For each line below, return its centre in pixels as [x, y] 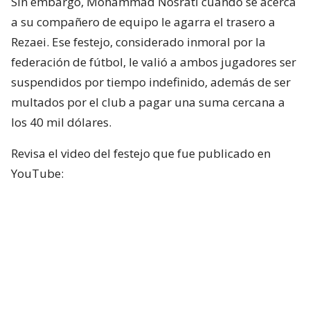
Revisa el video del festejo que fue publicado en [141, 153]
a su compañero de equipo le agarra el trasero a [143, 21]
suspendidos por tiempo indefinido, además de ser [151, 82]
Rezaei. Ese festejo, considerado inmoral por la [138, 42]
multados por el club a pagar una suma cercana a [148, 102]
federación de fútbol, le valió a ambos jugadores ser [154, 62]
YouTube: [37, 173]
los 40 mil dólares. [61, 122]
